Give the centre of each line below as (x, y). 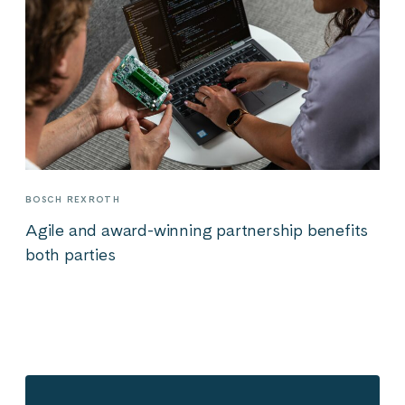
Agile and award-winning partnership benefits (197, 231)
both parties (71, 255)
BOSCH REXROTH (73, 199)
